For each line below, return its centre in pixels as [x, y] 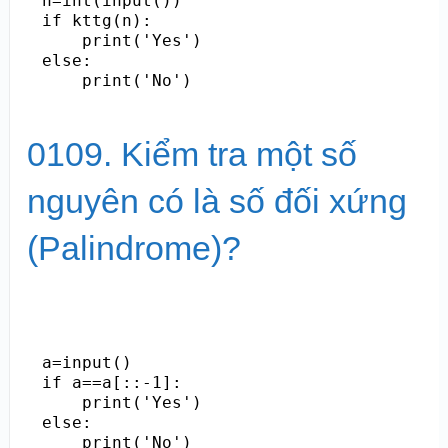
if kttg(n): [96, 20]
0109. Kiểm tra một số [191, 153]
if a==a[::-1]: [111, 382]
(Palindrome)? [133, 247]
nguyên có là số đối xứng [216, 200]
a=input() [86, 362]
